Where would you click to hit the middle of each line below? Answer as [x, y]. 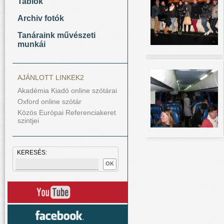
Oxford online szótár [49, 101]
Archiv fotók [41, 18]
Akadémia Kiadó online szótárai [67, 90]
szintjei [28, 120]
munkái [31, 44]
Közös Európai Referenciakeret [67, 112]
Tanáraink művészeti [56, 35]
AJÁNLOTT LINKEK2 [51, 77]
